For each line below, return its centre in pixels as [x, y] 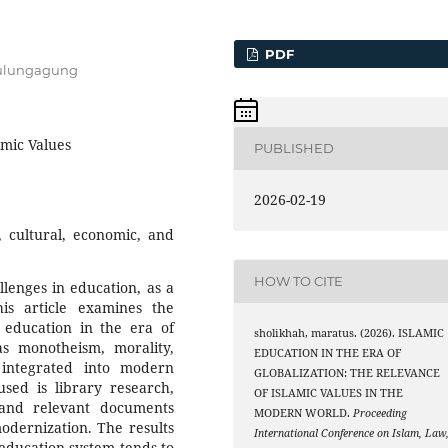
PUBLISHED [294, 148]
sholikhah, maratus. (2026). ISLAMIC [349, 332]
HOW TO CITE [299, 281]
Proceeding [380, 412]
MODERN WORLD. [304, 412]
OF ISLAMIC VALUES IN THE [329, 392]
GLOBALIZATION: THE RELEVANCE [347, 372]
